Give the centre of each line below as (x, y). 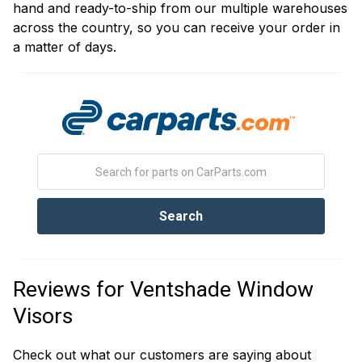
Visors (43, 316)
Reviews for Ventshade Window (163, 290)
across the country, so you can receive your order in (177, 27)
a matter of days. (65, 47)
